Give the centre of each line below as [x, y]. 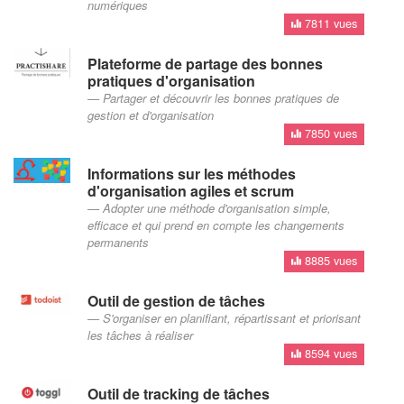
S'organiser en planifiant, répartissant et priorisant [231, 317]
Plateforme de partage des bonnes [205, 63]
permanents [118, 242]
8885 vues [330, 261]
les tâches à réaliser [140, 335]
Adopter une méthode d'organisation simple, [216, 207]
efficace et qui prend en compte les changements [216, 225]
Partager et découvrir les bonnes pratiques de [220, 97]
